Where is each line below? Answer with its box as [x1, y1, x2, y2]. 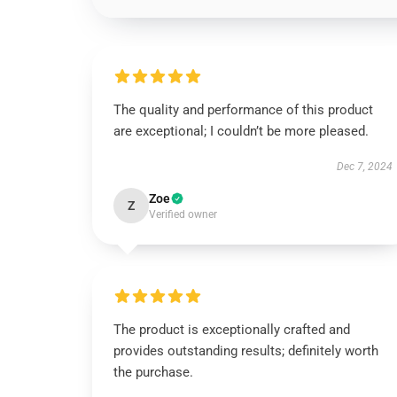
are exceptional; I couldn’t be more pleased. [113, 123, 369, 139]
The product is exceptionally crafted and [113, 322, 350, 338]
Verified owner [149, 208, 217, 221]
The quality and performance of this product [113, 102, 373, 118]
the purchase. [113, 364, 193, 380]
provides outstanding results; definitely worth [113, 343, 378, 359]
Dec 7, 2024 [336, 160, 393, 173]
